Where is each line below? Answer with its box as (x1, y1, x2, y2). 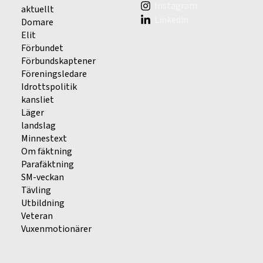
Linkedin (154, 14, 189, 27)
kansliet (21, 93, 55, 107)
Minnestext (21, 132, 68, 146)
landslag (21, 119, 56, 133)
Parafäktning (21, 158, 75, 171)
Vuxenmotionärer (21, 222, 92, 236)
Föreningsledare (21, 68, 87, 81)
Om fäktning (21, 145, 73, 159)
